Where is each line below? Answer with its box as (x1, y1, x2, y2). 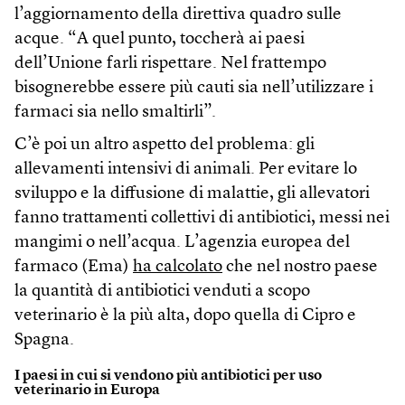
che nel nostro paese (222, 259, 378, 277)
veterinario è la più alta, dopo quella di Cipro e (14, 307, 356, 325)
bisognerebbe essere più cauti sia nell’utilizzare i (14, 80, 373, 98)
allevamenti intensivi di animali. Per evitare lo (14, 161, 357, 179)
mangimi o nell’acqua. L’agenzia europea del (14, 234, 350, 252)
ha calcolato (133, 259, 222, 277)
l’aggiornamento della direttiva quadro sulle (14, 6, 342, 24)
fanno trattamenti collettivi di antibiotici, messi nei (14, 210, 390, 228)
